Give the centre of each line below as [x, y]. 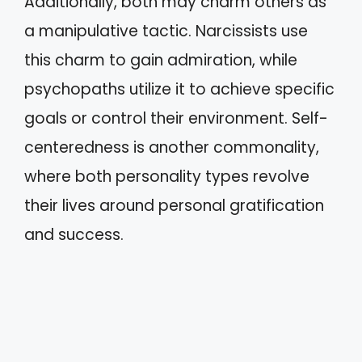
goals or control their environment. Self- [176, 118]
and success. [74, 235]
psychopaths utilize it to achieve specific [179, 89]
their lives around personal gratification [174, 206]
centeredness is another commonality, [172, 147]
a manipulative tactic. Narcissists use [166, 31]
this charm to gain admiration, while [161, 60]
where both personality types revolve [167, 177]
